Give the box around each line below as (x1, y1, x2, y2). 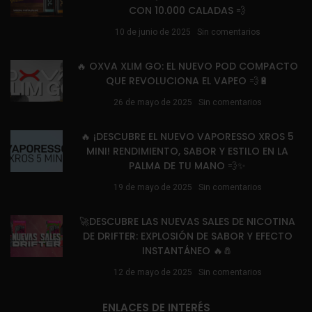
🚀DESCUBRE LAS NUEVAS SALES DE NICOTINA (79, 214, 295, 229)
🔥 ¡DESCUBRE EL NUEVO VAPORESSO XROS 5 (81, 130, 294, 144)
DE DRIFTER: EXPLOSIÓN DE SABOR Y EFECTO (82, 229, 292, 244)
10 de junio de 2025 (114, 27, 191, 38)
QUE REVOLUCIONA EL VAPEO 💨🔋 (106, 74, 269, 88)
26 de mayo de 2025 (113, 97, 192, 108)
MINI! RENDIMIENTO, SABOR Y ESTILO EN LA (86, 144, 288, 159)
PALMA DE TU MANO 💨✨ (129, 159, 246, 173)
